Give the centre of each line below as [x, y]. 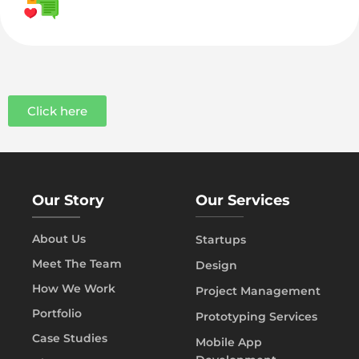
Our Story [68, 200]
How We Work [74, 288]
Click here [57, 111]
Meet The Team [77, 263]
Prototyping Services [256, 316]
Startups [221, 239]
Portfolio [57, 313]
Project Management [258, 290]
